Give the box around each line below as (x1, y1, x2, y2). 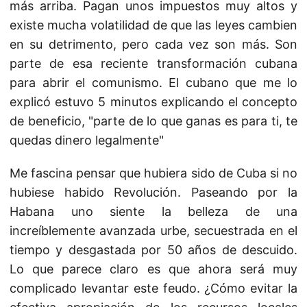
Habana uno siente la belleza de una (10, 204, 297, 219)
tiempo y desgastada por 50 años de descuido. (10, 243, 297, 257)
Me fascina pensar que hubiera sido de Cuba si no (10, 166, 297, 180)
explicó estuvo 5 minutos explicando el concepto (10, 95, 297, 109)
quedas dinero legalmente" (10, 133, 164, 147)
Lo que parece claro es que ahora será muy (10, 262, 297, 276)
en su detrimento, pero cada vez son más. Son (10, 37, 297, 51)
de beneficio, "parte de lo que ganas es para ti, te (10, 114, 297, 128)
